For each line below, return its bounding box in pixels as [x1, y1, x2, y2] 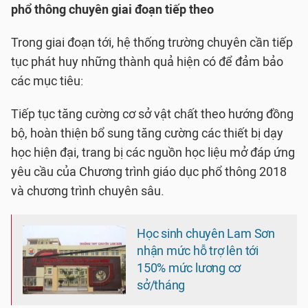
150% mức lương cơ [137, 261, 241, 276]
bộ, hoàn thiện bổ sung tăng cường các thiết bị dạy [11, 126, 283, 141]
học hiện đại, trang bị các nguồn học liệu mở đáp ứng [11, 145, 295, 160]
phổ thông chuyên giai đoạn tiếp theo [11, 2, 214, 17]
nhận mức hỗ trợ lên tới [137, 243, 258, 258]
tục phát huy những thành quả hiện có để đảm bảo [11, 54, 283, 69]
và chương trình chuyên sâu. [11, 184, 164, 199]
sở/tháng [137, 278, 186, 293]
